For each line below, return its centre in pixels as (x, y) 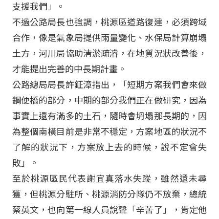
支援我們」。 (39, 7)
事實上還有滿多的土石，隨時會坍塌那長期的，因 (109, 116)
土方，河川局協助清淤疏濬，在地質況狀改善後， (109, 54)
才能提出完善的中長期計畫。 (69, 69)
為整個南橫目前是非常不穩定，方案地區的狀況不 (109, 132)
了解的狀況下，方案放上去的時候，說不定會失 (109, 148)
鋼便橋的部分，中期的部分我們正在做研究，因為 (109, 101)
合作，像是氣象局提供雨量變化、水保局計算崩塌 (109, 38)
